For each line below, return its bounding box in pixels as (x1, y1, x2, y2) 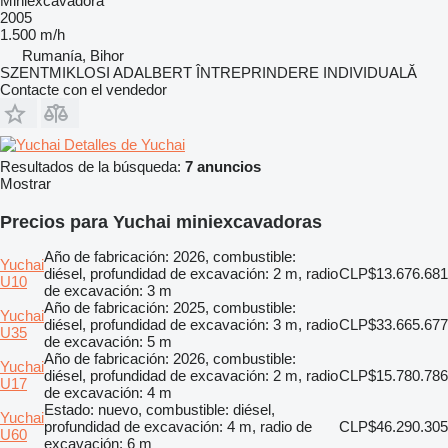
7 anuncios (185, 157, 261, 175)
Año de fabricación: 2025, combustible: (44, 298, 296, 316)
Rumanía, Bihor (22, 46, 124, 64)
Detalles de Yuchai (64, 135, 185, 153)
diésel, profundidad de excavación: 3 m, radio (44, 315, 338, 333)
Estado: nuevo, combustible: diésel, (44, 400, 275, 418)
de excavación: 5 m (44, 332, 172, 350)
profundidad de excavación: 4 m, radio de (44, 417, 312, 435)
